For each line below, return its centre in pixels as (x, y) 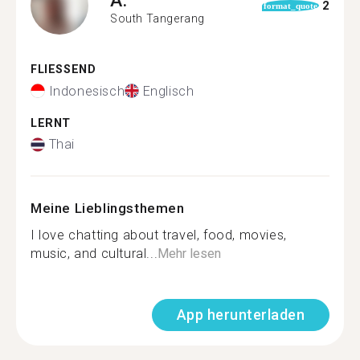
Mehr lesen (190, 254)
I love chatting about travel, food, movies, (159, 235)
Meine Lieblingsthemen (108, 208)
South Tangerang (157, 18)
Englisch (168, 91)
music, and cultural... (94, 254)
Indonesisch (87, 91)
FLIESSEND (59, 70)
